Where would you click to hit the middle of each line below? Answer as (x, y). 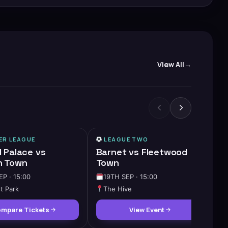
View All (171, 65)
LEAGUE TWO (126, 139)
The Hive (117, 189)
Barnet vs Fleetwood (142, 152)
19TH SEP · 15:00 (130, 176)
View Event (147, 209)
